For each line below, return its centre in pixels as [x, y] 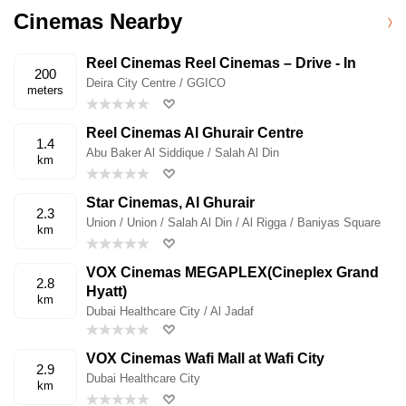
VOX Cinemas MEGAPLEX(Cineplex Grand [232, 272]
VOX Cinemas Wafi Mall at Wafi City [205, 358]
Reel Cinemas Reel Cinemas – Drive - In [221, 63]
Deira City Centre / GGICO [156, 82]
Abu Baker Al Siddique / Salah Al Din [183, 152]
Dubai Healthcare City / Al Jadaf [170, 311]
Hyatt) [106, 291]
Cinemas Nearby [98, 21]
